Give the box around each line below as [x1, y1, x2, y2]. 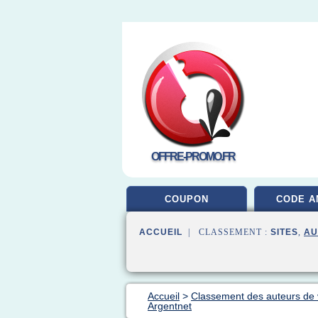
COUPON [165, 194, 209, 204]
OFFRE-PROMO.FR [150, 150, 235, 163]
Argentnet [148, 300, 192, 312]
